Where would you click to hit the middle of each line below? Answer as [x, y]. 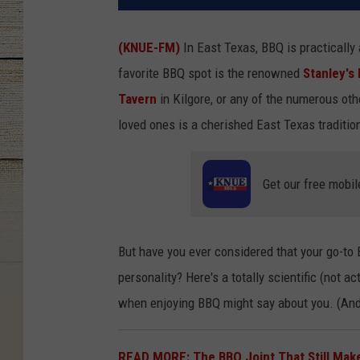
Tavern [137, 99]
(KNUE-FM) [151, 48]
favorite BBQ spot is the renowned [211, 74]
